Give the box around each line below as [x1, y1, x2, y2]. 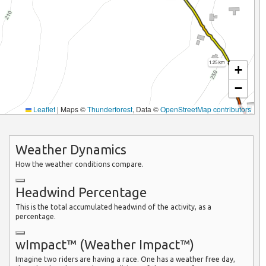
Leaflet [31, 103, 55, 114]
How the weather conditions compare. [15, 160, 144, 168]
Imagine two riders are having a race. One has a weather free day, [15, 255, 236, 263]
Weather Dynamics [15, 141, 127, 157]
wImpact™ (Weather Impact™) [15, 236, 195, 252]
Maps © [58, 103, 87, 114]
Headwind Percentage [15, 184, 147, 199]
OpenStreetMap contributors [160, 103, 251, 114]
